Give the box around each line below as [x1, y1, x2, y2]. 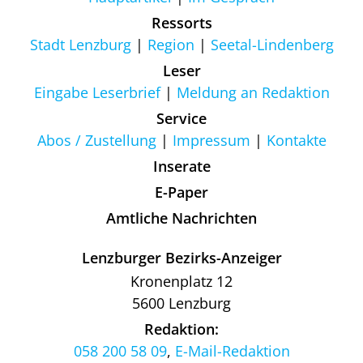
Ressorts [151, 13, 212, 33]
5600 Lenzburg [132, 293, 231, 314]
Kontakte [266, 130, 327, 151]
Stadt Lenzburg [29, 35, 131, 55]
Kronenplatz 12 [130, 271, 233, 292]
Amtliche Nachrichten [106, 208, 257, 228]
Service [156, 109, 207, 129]
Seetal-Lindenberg [210, 35, 334, 55]
